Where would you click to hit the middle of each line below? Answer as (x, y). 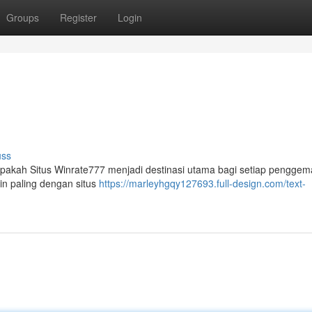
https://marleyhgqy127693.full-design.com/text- (202, 183)
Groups (23, 17)
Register (78, 17)
